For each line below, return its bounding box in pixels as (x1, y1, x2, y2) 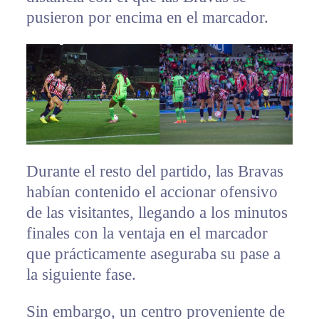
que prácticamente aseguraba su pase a (26, 244, 281, 263)
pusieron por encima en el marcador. (26, 9, 268, 27)
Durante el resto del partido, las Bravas (26, 162, 283, 180)
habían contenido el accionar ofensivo (26, 182, 278, 201)
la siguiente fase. (26, 265, 136, 283)
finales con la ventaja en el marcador (26, 224, 268, 242)
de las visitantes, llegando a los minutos (26, 203, 288, 221)
